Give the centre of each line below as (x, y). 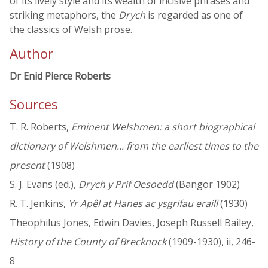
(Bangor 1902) (207, 185)
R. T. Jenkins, (39, 204)
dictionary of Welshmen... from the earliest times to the (134, 146)
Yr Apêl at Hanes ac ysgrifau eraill (143, 204)
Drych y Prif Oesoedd (126, 185)
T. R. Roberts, (40, 127)
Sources (34, 105)
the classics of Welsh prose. (71, 29)
